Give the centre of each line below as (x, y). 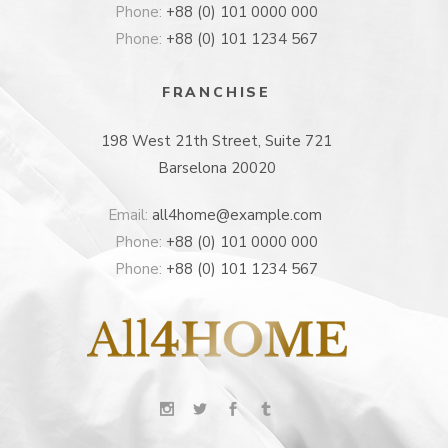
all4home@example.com (236, 215)
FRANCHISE (216, 92)
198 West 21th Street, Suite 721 (216, 141)
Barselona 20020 (216, 168)
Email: (129, 215)
